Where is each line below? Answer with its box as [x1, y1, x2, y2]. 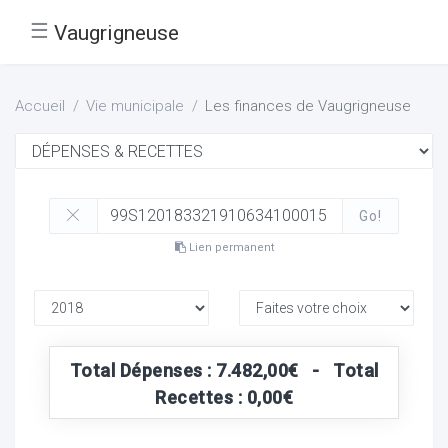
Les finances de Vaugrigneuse [205, 97, 411, 115]
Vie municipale [86, 97, 184, 115]
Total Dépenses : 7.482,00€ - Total [69, 359, 379, 381]
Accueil [15, 97, 65, 115]
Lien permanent [185, 240, 274, 254]
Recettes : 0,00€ [155, 386, 293, 408]
